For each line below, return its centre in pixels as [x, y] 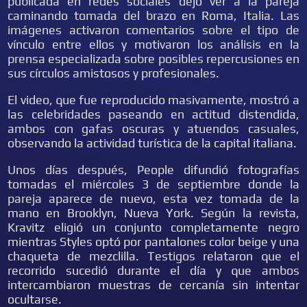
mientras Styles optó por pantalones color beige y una [153, 242]
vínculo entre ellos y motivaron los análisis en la [153, 44]
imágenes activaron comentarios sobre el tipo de [153, 30]
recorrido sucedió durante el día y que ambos [153, 270]
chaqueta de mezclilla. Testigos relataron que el [153, 256]
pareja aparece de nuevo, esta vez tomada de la [153, 198]
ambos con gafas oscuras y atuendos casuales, [153, 128]
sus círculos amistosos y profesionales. [114, 73]
